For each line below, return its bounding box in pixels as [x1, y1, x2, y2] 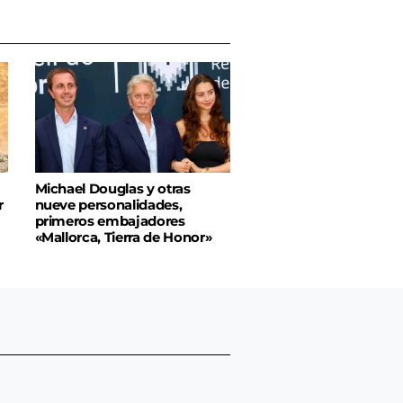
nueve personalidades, [34, 196, 183, 213]
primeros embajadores [34, 212, 185, 229]
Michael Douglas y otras [34, 180, 191, 197]
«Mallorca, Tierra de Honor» [34, 228, 212, 246]
